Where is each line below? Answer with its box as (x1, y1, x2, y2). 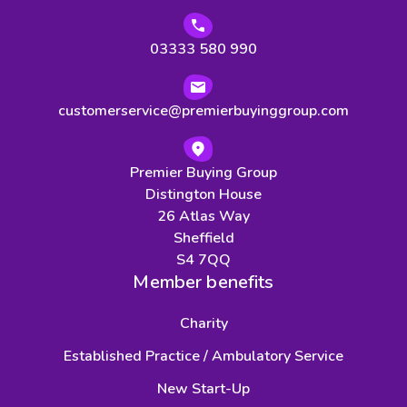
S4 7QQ (176, 250, 231, 271)
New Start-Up (157, 379, 250, 400)
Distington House (145, 184, 262, 205)
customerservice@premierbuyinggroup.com (58, 101, 349, 122)
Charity (179, 313, 228, 334)
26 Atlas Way (157, 206, 250, 227)
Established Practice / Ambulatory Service (64, 346, 343, 367)
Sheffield (173, 228, 234, 249)
